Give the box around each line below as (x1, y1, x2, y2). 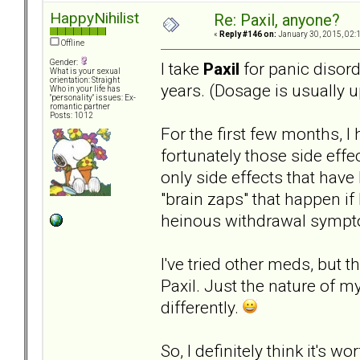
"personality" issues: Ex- (50, 93, 136, 103)
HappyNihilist (50, 9, 139, 28)
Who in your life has (50, 84, 121, 94)
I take (161, 58, 203, 79)
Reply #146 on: (219, 30, 276, 39)
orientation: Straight (50, 76, 120, 85)
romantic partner (50, 102, 110, 112)
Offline (59, 39, 84, 48)
